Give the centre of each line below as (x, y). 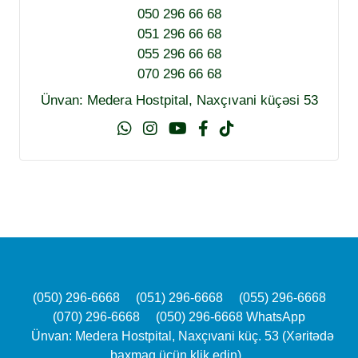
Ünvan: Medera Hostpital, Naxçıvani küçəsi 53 (179, 100)
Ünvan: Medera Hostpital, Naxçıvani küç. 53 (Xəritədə (182, 336)
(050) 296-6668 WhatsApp (231, 316)
